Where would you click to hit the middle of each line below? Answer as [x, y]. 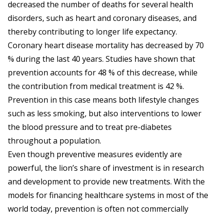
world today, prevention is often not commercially [98, 209]
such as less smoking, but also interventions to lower [105, 114]
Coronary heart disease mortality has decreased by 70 [106, 45]
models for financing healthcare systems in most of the [108, 195]
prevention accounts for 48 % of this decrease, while [103, 73]
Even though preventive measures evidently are [95, 154]
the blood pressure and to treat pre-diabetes [90, 127]
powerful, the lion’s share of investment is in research [106, 168]
